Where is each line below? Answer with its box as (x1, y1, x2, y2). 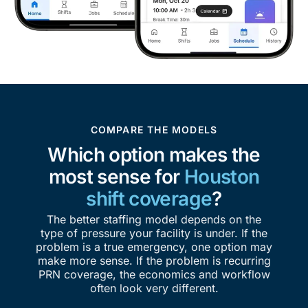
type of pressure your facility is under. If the (41, 225, 267, 240)
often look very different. (89, 280, 219, 295)
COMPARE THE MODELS (90, 123, 218, 135)
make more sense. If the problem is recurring (37, 253, 271, 267)
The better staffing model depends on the (47, 212, 261, 226)
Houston (184, 164, 260, 188)
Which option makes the (47, 142, 261, 166)
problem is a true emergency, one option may (36, 239, 272, 254)
